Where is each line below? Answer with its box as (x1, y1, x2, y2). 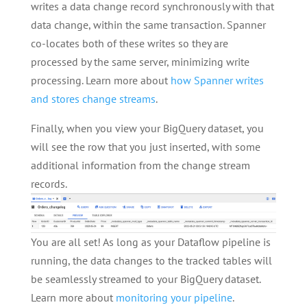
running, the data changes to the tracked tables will (30, 253, 272, 267)
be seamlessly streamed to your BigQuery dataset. (30, 271, 260, 286)
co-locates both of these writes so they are (30, 36, 228, 51)
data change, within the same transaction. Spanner (30, 18, 266, 32)
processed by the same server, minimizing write (30, 55, 249, 69)
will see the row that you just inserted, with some (30, 140, 260, 154)
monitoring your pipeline (115, 290, 232, 304)
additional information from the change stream (30, 158, 250, 173)
